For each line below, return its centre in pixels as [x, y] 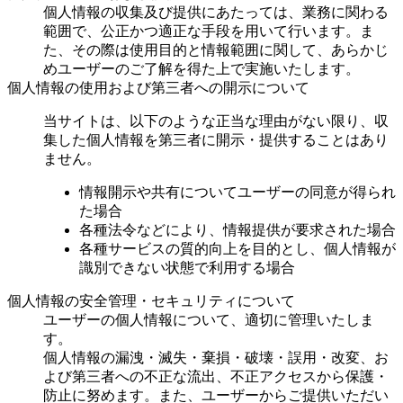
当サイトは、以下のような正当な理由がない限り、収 [216, 121]
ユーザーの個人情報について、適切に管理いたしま [209, 319]
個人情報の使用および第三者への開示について [158, 87]
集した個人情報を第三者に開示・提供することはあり [216, 139]
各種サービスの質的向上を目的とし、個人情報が [237, 248]
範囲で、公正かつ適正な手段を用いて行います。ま [209, 31]
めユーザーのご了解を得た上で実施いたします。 [201, 68]
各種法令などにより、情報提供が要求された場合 [237, 229]
